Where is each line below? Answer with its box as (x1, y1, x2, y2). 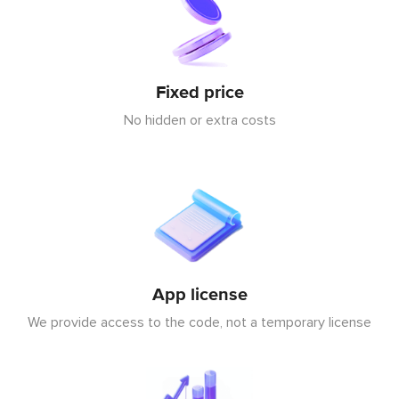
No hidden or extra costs (123, 111, 276, 130)
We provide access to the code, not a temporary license (28, 313, 371, 332)
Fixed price (155, 82, 244, 104)
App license (151, 284, 248, 306)
